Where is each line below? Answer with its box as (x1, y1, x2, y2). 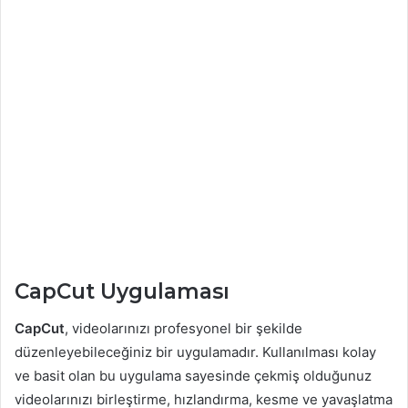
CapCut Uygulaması (15, 279, 229, 305)
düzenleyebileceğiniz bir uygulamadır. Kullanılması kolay (15, 342, 376, 361)
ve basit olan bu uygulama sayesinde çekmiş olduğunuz (15, 366, 372, 384)
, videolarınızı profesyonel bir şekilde (65, 319, 302, 337)
